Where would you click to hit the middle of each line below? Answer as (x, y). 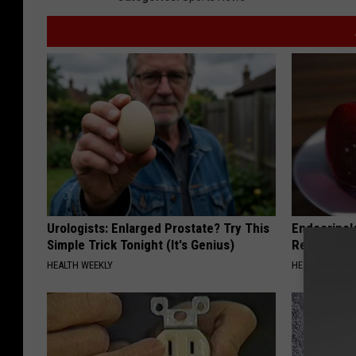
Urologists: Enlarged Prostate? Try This (158, 228)
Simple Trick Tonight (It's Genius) (141, 244)
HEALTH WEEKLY (80, 265)
